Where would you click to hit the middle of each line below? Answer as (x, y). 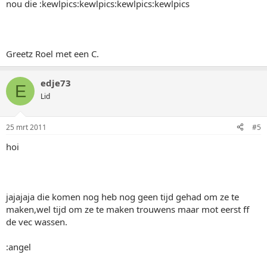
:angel (18, 246)
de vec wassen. (37, 221)
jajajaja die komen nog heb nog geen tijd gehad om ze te (122, 196)
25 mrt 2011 (26, 127)
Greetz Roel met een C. (52, 54)
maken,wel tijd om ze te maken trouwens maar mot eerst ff (128, 209)
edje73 (56, 83)
